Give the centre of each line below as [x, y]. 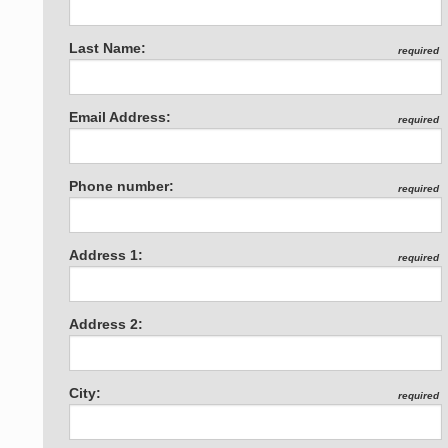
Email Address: [120, 117]
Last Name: [108, 48]
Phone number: [122, 186]
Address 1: [106, 255]
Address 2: [106, 324]
